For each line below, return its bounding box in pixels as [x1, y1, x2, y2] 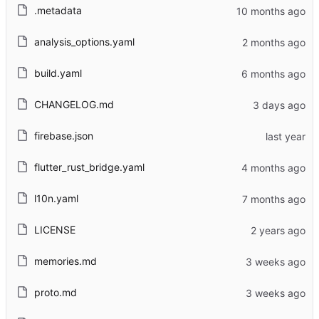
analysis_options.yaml [33, 36, 135, 48]
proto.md [33, 286, 77, 299]
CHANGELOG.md [33, 98, 114, 111]
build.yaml [33, 67, 82, 80]
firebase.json [33, 130, 93, 142]
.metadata [33, 4, 82, 17]
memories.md [33, 255, 97, 268]
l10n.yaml [33, 192, 78, 205]
